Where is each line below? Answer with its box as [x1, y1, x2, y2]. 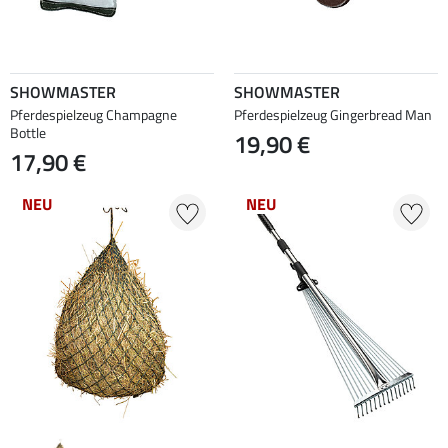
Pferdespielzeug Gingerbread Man [234, 103, 432, 125]
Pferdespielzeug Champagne [10, 103, 177, 125]
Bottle [10, 121, 46, 143]
